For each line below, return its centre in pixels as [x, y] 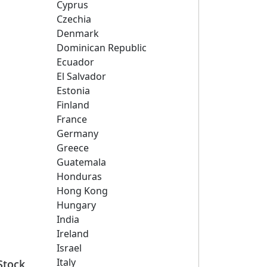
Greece [72, 148]
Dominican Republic [101, 48]
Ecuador [75, 62]
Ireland [72, 234]
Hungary [76, 205]
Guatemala [81, 162]
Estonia [73, 91]
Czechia [74, 19]
